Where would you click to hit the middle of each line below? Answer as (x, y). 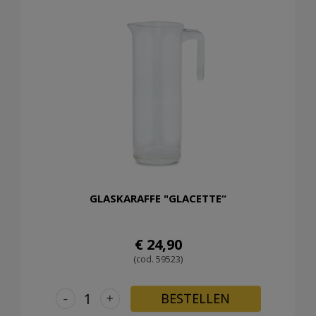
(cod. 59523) (158, 259)
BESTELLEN (195, 298)
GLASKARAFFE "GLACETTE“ (158, 198)
